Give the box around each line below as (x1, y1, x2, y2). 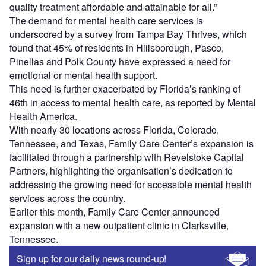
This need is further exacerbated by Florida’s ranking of (9, 81, 240, 96)
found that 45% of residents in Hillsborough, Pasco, (9, 40, 224, 55)
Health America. (9, 109, 77, 123)
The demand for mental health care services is (9, 13, 203, 27)
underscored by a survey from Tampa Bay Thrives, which (9, 27, 247, 41)
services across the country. (9, 191, 125, 205)
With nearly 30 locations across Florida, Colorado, (9, 122, 219, 137)
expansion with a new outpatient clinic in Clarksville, (9, 218, 229, 232)
